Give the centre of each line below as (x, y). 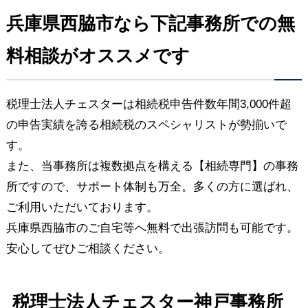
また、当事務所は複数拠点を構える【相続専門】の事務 (152, 166)
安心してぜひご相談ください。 (88, 249)
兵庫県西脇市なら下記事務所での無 (150, 24)
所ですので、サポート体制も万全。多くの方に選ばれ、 (152, 187)
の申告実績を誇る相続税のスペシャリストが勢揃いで (146, 125)
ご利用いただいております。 (82, 208)
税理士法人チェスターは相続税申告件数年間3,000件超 (148, 104)
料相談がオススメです (98, 56)
